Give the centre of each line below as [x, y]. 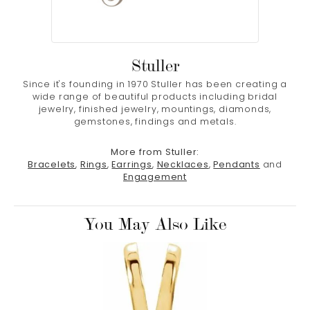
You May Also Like [155, 225]
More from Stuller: [155, 153]
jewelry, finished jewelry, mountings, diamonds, [155, 110]
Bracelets [52, 166]
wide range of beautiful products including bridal [155, 98]
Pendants [237, 166]
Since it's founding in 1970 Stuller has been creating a [155, 85]
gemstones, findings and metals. [155, 123]
